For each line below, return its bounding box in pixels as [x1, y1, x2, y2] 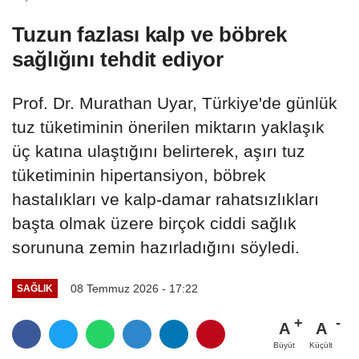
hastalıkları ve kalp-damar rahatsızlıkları [12, 189, 319, 208]
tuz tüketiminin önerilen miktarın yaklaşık [12, 117, 325, 136]
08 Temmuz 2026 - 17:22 [70, 281, 198, 295]
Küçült [309, 340, 333, 349]
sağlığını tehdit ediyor [12, 46, 224, 71]
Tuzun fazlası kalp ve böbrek [12, 22, 288, 46]
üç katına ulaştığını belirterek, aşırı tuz [12, 141, 305, 160]
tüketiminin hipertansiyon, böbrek [12, 165, 266, 184]
